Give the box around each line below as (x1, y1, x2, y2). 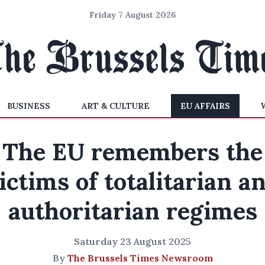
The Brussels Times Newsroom (67, 252, 213, 264)
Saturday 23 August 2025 (74, 235, 191, 247)
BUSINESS (7, 101, 51, 111)
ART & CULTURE (81, 101, 150, 111)
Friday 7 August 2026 (89, 9, 176, 20)
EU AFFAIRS (180, 101, 230, 111)
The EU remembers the (2, 137, 263, 167)
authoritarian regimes (8, 196, 257, 226)
